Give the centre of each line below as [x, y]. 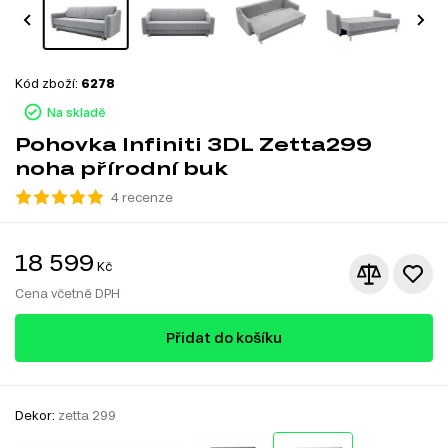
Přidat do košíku [224, 337]
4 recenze [142, 196]
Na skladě [76, 111]
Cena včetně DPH [67, 292]
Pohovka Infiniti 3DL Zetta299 [193, 143]
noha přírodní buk [121, 167]
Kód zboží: [48, 82]
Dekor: [36, 414]
